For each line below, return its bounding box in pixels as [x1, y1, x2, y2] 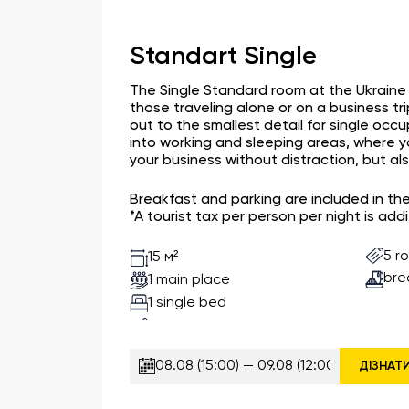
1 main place [148, 272, 230, 288]
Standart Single [130, 44, 317, 69]
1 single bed [148, 295, 226, 310]
